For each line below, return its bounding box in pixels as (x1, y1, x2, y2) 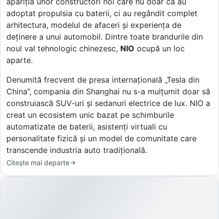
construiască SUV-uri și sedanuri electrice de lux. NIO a (6, 98, 210, 108)
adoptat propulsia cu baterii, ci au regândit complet (6, 8, 197, 18)
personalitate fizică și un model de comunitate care (6, 133, 197, 143)
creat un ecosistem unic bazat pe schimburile (6, 109, 174, 120)
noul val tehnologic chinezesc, (6, 43, 120, 53)
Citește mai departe (6, 158, 69, 167)
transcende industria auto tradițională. (6, 145, 147, 155)
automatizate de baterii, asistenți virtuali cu (6, 121, 167, 131)
